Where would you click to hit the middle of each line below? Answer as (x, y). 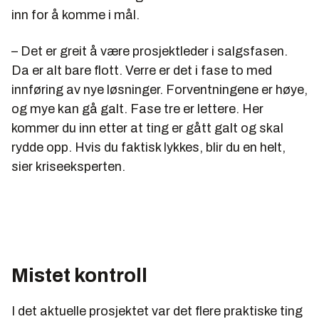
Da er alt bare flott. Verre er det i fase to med (142, 71)
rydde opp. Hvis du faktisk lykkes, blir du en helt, (148, 148)
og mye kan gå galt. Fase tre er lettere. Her (137, 109)
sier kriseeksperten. (68, 167)
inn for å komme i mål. (75, 15)
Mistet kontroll (79, 276)
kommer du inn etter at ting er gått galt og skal (147, 129)
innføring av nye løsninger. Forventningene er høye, (159, 90)
